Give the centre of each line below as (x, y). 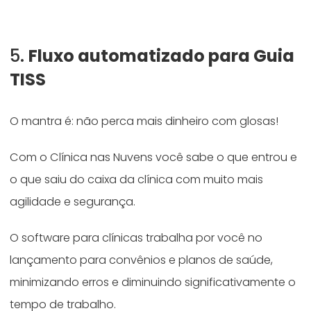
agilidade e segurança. (73, 202)
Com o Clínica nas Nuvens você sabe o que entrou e (154, 158)
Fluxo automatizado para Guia (162, 56)
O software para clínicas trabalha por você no (136, 238)
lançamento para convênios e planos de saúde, (142, 260)
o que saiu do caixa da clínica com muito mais (137, 180)
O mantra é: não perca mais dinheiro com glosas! (144, 121)
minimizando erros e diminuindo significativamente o (153, 282)
